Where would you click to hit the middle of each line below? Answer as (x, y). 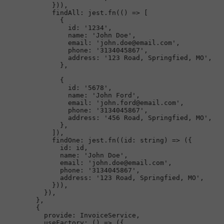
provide (58, 215)
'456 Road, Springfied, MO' (156, 117)
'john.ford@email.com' (138, 102)
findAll (66, 12)
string (152, 140)
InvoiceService (108, 215)
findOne (66, 140)
